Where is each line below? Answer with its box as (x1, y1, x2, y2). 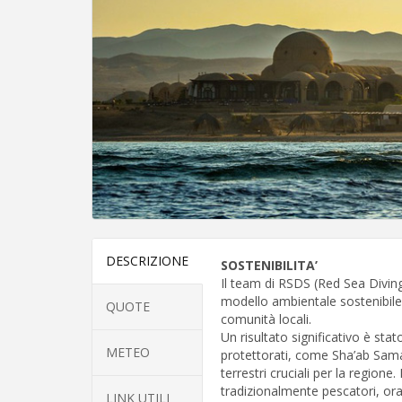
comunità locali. (221, 310, 311, 328)
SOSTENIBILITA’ (221, 257, 318, 274)
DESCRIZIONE (106, 252, 188, 269)
